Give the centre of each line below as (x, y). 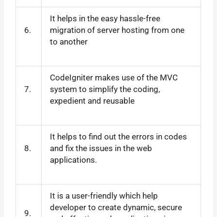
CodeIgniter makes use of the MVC (114, 77)
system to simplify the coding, (105, 89)
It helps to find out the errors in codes (119, 136)
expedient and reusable (93, 101)
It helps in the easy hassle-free (105, 18)
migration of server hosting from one (117, 30)
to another (69, 41)
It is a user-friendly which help (104, 195)
